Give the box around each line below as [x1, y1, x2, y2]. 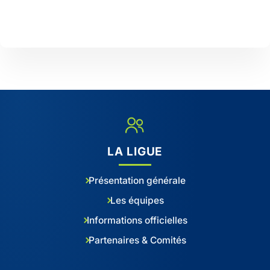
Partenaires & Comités [88, 234, 186, 246]
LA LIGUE [107, 144, 163, 159]
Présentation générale [89, 174, 186, 186]
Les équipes [110, 194, 164, 206]
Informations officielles [87, 214, 187, 226]
